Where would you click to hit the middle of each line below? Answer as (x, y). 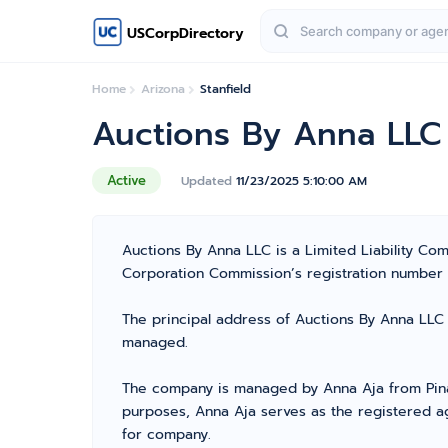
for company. (166, 434)
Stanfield (225, 89)
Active (126, 180)
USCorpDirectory (185, 33)
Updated (208, 180)
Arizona (163, 89)
